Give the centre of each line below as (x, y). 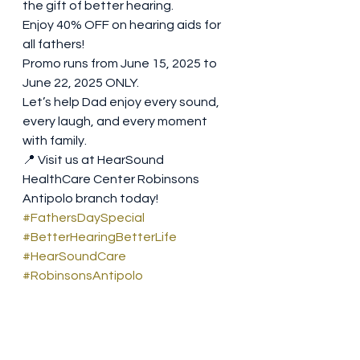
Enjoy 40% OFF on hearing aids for (123, 25)
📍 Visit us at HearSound (94, 160)
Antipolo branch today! (90, 198)
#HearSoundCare (74, 256)
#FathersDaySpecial (84, 218)
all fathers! (55, 44)
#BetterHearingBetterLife (100, 237)
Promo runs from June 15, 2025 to (121, 63)
